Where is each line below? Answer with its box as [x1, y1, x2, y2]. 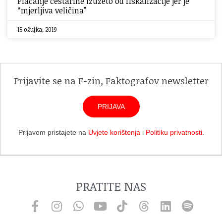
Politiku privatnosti [145, 128, 202, 136]
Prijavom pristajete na [18, 128, 88, 136]
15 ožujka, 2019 [17, 25, 57, 33]
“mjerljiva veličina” [17, 5, 86, 16]
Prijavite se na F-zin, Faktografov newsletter [13, 74, 209, 87]
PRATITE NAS [76, 177, 146, 194]
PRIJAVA [97, 103, 125, 111]
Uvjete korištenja [88, 128, 140, 136]
